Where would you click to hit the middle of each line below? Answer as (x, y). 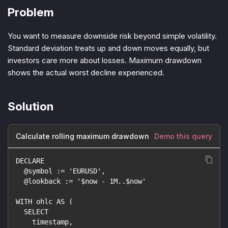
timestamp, (44, 222)
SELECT (32, 212)
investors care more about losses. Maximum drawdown (105, 60)
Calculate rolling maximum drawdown (82, 136)
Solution (31, 106)
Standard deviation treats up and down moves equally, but (108, 48)
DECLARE (30, 161)
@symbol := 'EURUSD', (61, 171)
